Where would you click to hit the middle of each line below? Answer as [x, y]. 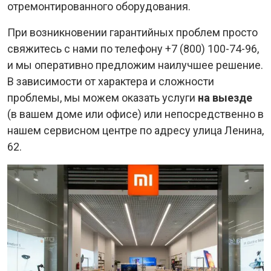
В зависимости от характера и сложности [111, 81]
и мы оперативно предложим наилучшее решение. [135, 65]
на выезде [225, 98]
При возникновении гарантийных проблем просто [132, 32]
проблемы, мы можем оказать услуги [103, 98]
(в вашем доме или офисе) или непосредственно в [135, 114]
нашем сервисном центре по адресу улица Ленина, [135, 130]
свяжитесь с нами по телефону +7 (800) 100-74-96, [133, 49]
